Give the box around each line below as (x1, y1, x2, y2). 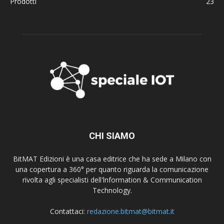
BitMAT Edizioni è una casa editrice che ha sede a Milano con (12, 154, 211, 164)
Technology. (92, 185, 132, 195)
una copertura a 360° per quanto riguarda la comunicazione (15, 164, 208, 174)
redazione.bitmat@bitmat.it (86, 206, 174, 216)
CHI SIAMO (89, 130, 135, 141)
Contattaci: (49, 206, 87, 216)
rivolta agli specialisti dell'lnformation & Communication (22, 175, 202, 185)
